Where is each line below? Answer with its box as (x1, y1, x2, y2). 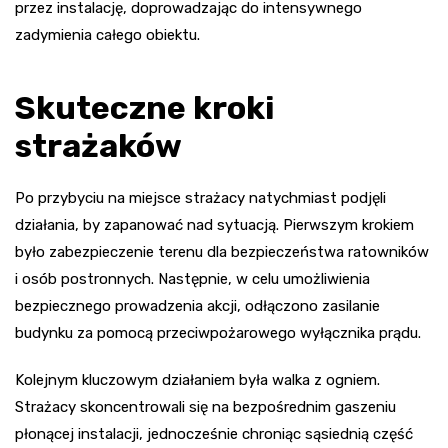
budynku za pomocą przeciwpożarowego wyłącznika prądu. (15, 323, 421, 342)
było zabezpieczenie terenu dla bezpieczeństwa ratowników (15, 242, 429, 261)
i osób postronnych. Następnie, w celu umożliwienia (15, 269, 370, 288)
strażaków (15, 126, 182, 165)
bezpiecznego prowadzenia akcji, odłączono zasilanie (15, 296, 380, 315)
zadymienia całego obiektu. (15, 25, 200, 44)
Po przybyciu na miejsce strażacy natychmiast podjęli (15, 188, 386, 207)
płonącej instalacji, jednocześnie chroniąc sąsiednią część (15, 424, 413, 443)
